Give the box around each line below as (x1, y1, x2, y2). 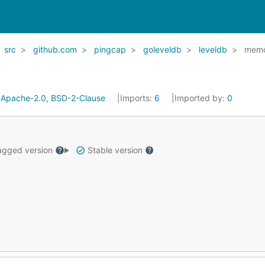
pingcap (94, 44, 126, 54)
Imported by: (174, 93, 227, 103)
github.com (33, 44, 77, 54)
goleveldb (143, 44, 182, 54)
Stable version (85, 145, 145, 155)
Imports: (120, 93, 154, 103)
